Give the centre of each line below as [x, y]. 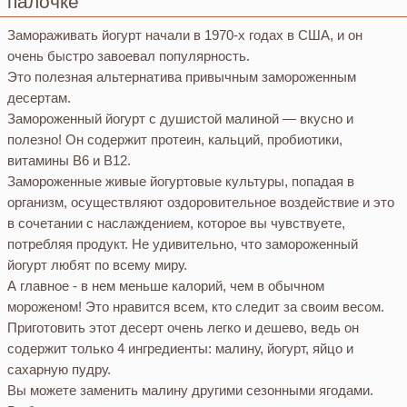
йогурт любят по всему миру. [97, 265]
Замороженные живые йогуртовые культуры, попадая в [181, 182]
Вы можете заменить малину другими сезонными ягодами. [190, 391]
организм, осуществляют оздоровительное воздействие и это [201, 203]
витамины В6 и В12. [69, 161]
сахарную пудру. [59, 370]
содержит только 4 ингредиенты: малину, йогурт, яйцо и [180, 349]
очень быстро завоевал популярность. [129, 56]
